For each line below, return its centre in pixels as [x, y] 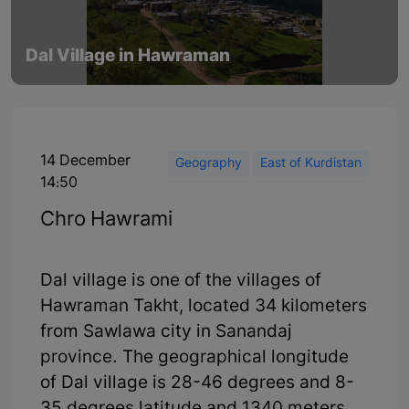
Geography [209, 163]
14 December [85, 161]
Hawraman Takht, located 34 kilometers [204, 307]
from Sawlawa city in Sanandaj [166, 332]
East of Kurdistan [311, 163]
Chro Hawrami [106, 220]
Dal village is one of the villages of [181, 281]
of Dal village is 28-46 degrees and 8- [197, 383]
